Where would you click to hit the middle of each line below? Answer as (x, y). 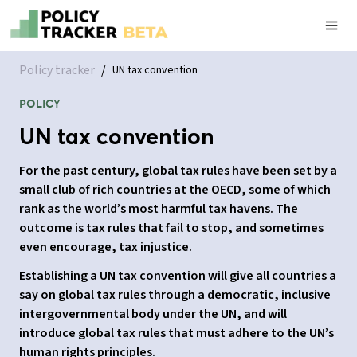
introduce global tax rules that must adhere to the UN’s (177, 333)
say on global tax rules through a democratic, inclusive (175, 295)
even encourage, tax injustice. (106, 247)
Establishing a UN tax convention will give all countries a (178, 276)
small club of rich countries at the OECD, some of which (175, 190)
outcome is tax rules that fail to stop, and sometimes (171, 228)
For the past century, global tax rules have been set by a (178, 171)
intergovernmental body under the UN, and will (153, 314)
